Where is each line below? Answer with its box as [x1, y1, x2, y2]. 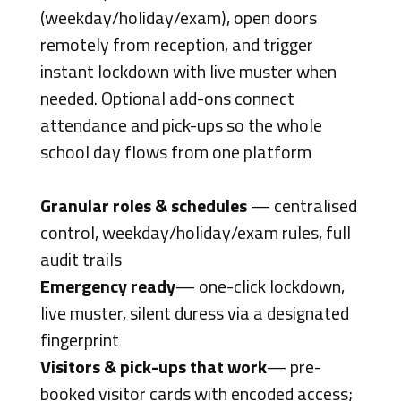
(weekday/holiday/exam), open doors [39, 4, 317, 32]
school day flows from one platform [39, 138, 311, 166]
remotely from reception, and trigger [39, 30, 313, 59]
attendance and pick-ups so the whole [39, 111, 322, 140]
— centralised [246, 192, 357, 220]
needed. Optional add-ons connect [39, 84, 294, 113]
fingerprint [39, 326, 119, 354]
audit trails [39, 245, 122, 274]
